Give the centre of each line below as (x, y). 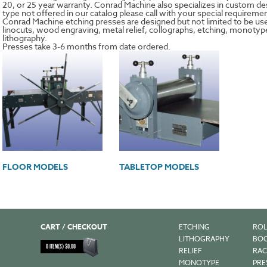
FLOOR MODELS (35, 167)
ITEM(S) (57, 247)
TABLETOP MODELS (159, 167)
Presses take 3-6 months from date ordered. (86, 46)
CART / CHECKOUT (74, 227)
